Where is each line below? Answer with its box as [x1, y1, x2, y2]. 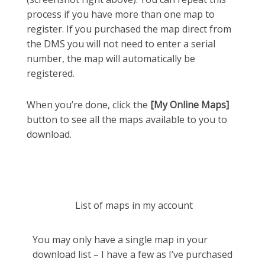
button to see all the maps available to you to [27, 112, 227, 126]
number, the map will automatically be [27, 51, 195, 65]
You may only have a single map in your [33, 233, 208, 247]
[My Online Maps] [150, 98, 229, 111]
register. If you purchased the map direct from [27, 22, 231, 35]
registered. [27, 66, 75, 80]
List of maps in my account [75, 199, 193, 212]
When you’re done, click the [27, 98, 150, 111]
